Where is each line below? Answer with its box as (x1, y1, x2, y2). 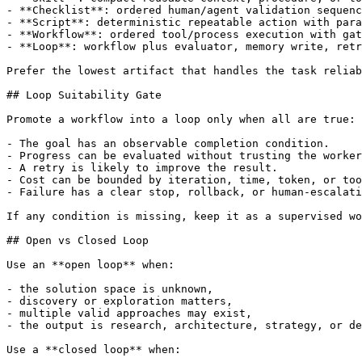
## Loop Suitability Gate (6, 89, 162, 102)
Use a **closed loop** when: (6, 343, 181, 356)
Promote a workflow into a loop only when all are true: (6, 113, 356, 126)
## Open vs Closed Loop (6, 234, 149, 247)
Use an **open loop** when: (6, 259, 175, 271)
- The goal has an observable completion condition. (6, 137, 330, 150)
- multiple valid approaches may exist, (6, 307, 252, 320)
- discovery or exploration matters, (6, 295, 233, 308)
